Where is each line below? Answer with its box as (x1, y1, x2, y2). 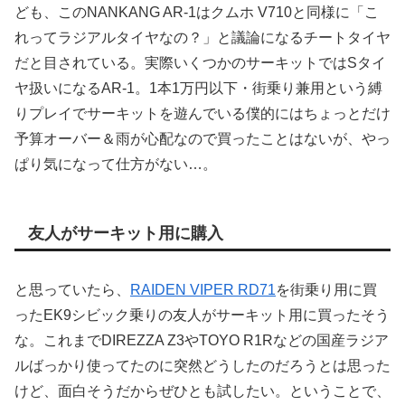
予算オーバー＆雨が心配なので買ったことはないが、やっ (14, 131, 391, 147)
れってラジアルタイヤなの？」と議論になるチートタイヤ (14, 30, 391, 46)
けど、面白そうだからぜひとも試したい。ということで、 (14, 383, 391, 400)
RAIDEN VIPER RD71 (130, 282, 276, 298)
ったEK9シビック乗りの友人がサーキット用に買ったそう (14, 307, 390, 324)
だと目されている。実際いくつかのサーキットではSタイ (14, 55, 386, 71)
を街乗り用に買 (276, 282, 377, 298)
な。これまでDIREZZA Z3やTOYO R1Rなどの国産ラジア (14, 333, 389, 349)
